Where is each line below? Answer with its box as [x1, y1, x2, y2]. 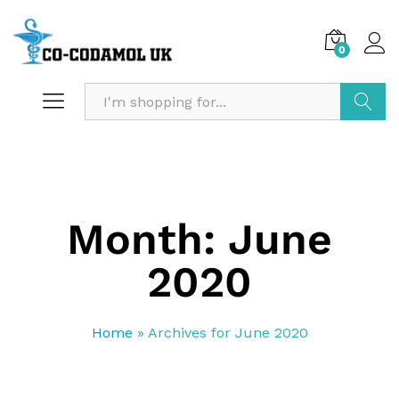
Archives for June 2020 [147, 324, 308, 342]
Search [340, 130, 389, 148]
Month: [67, 214, 228, 265]
